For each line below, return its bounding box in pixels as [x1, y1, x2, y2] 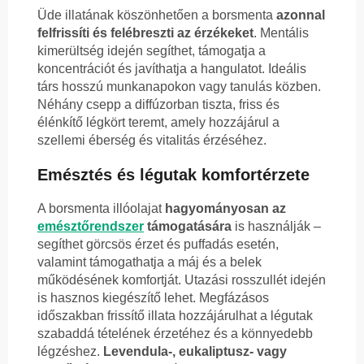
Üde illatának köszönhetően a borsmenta [37, 8, 276, 23]
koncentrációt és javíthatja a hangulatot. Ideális [37, 62, 306, 76]
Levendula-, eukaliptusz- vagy [103, 344, 287, 359]
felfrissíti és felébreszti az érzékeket [37, 26, 253, 41]
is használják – [232, 219, 321, 234]
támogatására [144, 219, 232, 234]
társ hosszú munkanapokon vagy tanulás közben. [37, 80, 321, 94]
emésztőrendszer [37, 219, 144, 234]
